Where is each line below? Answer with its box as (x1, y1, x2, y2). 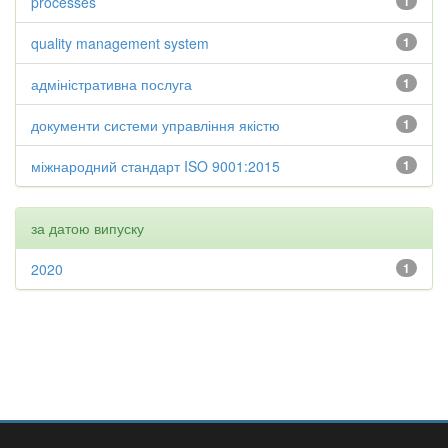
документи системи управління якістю (31, 115, 280, 135)
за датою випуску (31, 218, 144, 238)
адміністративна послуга (31, 74, 192, 94)
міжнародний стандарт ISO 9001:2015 (31, 156, 280, 176)
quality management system (31, 33, 209, 53)
